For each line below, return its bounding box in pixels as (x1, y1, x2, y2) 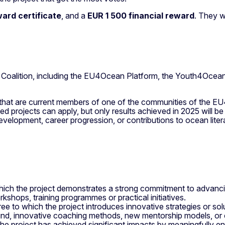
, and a (61, 10, 87, 21)
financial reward (129, 10, 194, 21)
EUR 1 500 (87, 10, 127, 21)
